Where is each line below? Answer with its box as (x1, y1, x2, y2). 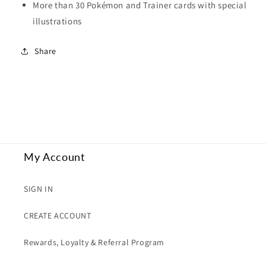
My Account (24, 151, 85, 163)
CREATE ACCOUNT (24, 210, 91, 221)
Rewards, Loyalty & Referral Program (24, 237, 164, 248)
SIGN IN (24, 183, 53, 194)
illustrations (33, 15, 82, 27)
